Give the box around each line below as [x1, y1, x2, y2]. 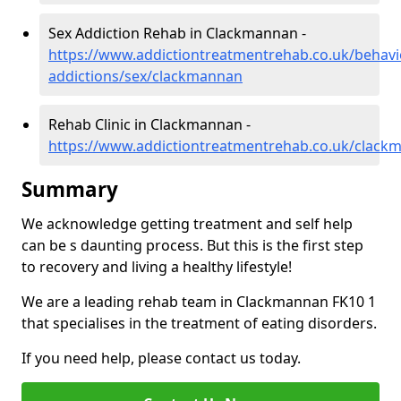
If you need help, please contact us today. [21, 347, 301, 368]
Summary [21, 175, 118, 203]
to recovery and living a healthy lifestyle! [21, 256, 292, 277]
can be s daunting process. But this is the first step [21, 235, 363, 255]
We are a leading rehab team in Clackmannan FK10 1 [21, 291, 376, 311]
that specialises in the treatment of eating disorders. [21, 312, 377, 333]
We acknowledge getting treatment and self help [21, 213, 353, 234]
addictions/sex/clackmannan [48, 65, 243, 86]
